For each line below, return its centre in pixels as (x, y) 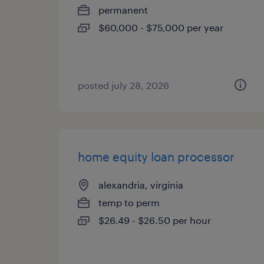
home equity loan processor (156, 157)
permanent (123, 10)
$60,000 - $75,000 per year (161, 27)
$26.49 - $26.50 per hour (155, 220)
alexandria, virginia (141, 185)
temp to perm (129, 202)
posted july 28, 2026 (123, 85)
